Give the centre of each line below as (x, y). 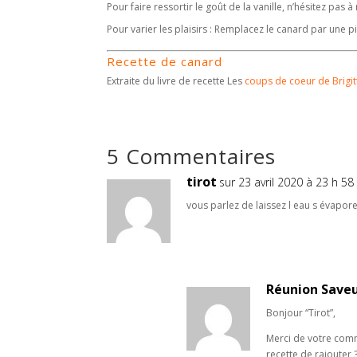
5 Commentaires (192, 156)
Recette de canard (165, 61)
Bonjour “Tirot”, (301, 312)
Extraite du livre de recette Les (176, 80)
